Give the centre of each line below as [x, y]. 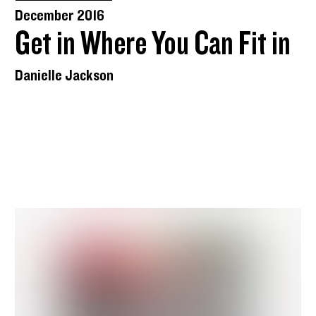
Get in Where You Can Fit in [153, 44]
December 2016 [60, 16]
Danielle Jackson [65, 75]
